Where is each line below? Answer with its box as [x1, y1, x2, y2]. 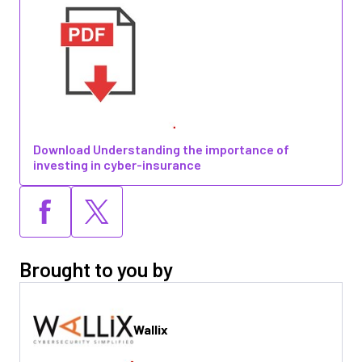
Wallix [133, 322, 168, 338]
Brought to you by [19, 257, 173, 281]
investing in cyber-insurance [33, 157, 201, 172]
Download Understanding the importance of [33, 141, 289, 157]
